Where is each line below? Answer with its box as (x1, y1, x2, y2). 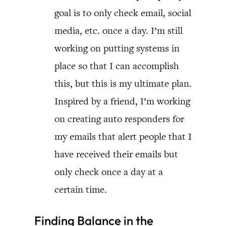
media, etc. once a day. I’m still (54, 24, 183, 37)
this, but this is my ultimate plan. (54, 77, 192, 90)
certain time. (54, 183, 107, 196)
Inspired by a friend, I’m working (54, 94, 190, 107)
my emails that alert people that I (54, 130, 192, 143)
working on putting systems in (54, 41, 180, 54)
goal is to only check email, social (54, 6, 191, 19)
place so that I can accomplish (54, 59, 179, 72)
